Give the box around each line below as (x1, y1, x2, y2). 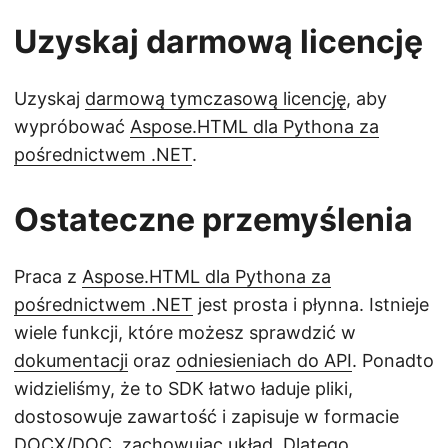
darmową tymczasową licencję (85, 88, 346, 110)
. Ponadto (352, 350, 434, 372)
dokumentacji (14, 350, 128, 372)
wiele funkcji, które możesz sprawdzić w (14, 322, 356, 344)
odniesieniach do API (176, 350, 352, 372)
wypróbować (14, 116, 130, 138)
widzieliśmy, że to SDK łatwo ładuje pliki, (14, 378, 353, 400)
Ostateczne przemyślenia (14, 200, 413, 240)
